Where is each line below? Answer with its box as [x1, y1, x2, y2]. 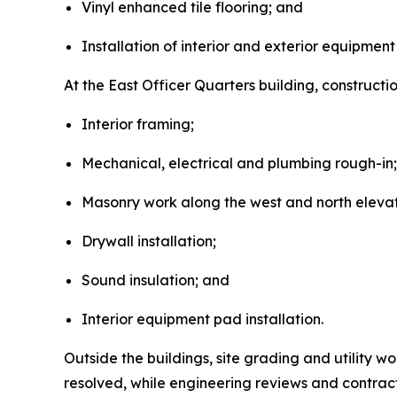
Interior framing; [82, 114, 194, 133]
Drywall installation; [82, 231, 216, 250]
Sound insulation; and [82, 270, 230, 289]
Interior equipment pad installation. [82, 309, 323, 328]
